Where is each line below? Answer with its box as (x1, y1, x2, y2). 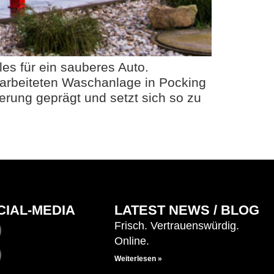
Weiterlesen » (114, 254, 163, 263)
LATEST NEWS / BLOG (114, 202, 260, 218)
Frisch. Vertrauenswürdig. (114, 219, 240, 232)
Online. (114, 234, 150, 247)
